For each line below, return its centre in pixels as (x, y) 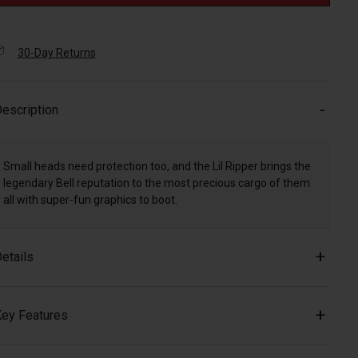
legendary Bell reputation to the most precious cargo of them (156, 183)
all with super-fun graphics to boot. (90, 200)
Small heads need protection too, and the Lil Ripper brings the (157, 167)
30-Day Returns (56, 53)
